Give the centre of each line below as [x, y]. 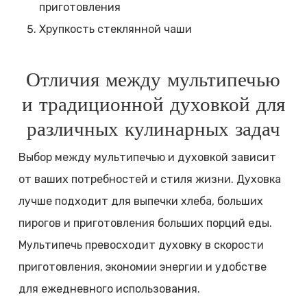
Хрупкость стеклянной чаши [115, 29]
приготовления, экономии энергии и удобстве [142, 267]
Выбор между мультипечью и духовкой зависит [147, 158]
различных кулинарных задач [153, 130]
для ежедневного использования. [109, 289]
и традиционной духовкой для [153, 105]
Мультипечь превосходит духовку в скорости [141, 245]
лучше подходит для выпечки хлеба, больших [140, 201]
